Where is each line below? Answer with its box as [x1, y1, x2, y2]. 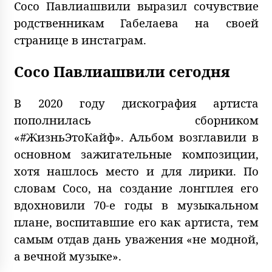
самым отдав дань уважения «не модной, [13, 231, 259, 247]
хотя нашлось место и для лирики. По [13, 163, 259, 179]
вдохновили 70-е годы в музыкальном [13, 197, 259, 213]
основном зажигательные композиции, [13, 146, 259, 162]
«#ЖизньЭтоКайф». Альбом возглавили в [13, 129, 259, 145]
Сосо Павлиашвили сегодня [13, 61, 230, 82]
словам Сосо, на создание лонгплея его [13, 180, 259, 196]
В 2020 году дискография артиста [13, 95, 259, 111]
